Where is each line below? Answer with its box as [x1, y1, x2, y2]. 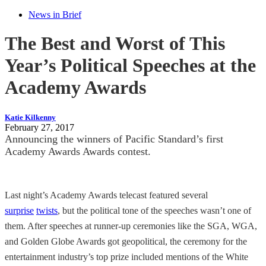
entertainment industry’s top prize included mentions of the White [5, 251, 248, 262]
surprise [5, 205, 34, 216]
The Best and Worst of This [5, 33, 225, 55]
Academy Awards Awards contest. [5, 145, 151, 157]
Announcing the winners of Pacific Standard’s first [5, 132, 223, 145]
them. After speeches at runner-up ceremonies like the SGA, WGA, [5, 220, 257, 231]
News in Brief [28, 9, 81, 20]
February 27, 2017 [5, 122, 74, 132]
